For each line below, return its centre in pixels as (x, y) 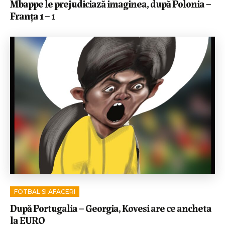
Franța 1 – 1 (32, 15)
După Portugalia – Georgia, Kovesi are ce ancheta (111, 208)
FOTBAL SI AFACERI (45, 192)
